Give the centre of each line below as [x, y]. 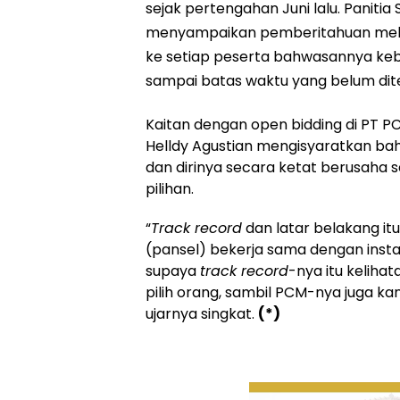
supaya [173, 271]
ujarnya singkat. [202, 313]
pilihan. [170, 188]
